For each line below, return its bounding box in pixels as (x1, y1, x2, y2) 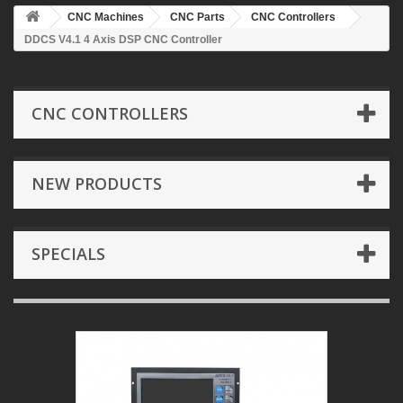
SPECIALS (31, 243, 105, 264)
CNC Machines (67, 11, 144, 23)
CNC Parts (170, 11, 225, 23)
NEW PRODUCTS (31, 173, 162, 194)
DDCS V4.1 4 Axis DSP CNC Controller (24, 33, 222, 46)
